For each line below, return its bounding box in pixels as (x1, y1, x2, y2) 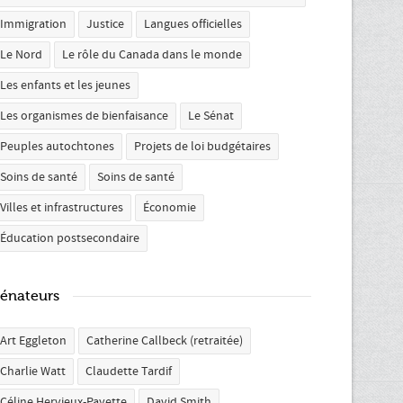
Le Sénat (188, 108, 234, 124)
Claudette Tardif (85, 363, 172, 380)
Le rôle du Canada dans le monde (62, 47, 242, 63)
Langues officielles (144, 16, 242, 32)
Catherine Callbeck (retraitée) (86, 333, 243, 349)
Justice (86, 16, 124, 32)
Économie (143, 200, 196, 216)
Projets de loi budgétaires (134, 139, 271, 155)
